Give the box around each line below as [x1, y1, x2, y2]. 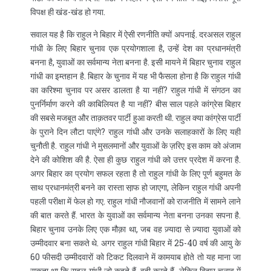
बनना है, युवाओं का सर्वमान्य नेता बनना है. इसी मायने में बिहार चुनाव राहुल [30, 56, 241, 68]
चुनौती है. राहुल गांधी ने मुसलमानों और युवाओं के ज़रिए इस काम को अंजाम [30, 139, 241, 151]
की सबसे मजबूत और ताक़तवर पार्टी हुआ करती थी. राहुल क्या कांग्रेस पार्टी [30, 111, 241, 123]
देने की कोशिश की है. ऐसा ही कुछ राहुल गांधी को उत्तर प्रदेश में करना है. [30, 153, 241, 165]
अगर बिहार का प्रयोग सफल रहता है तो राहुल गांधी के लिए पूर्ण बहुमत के [30, 167, 241, 179]
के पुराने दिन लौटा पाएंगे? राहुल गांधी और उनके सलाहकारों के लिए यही [30, 125, 241, 137]
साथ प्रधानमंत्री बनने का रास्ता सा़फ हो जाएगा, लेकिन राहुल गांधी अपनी [30, 181, 241, 193]
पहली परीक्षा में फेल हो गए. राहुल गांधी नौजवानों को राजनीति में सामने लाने [30, 195, 241, 207]
